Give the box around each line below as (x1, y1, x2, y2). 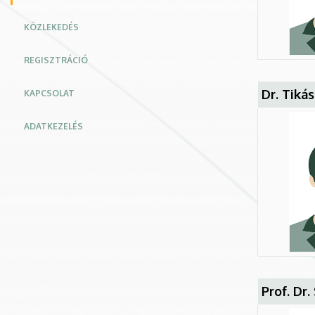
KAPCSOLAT (24, 87, 75, 98)
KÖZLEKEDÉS (24, 21, 79, 32)
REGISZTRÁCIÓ (24, 54, 88, 65)
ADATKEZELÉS (24, 120, 83, 131)
